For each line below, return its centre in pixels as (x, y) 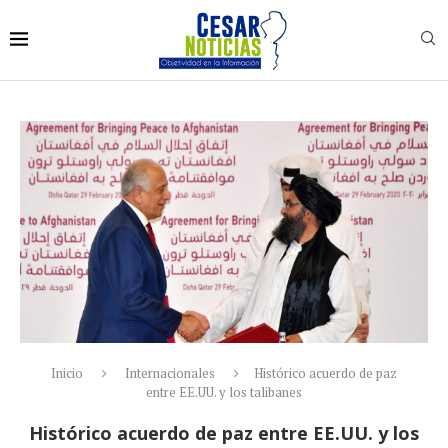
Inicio (67, 373)
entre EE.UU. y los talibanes (224, 392)
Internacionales (170, 373)
